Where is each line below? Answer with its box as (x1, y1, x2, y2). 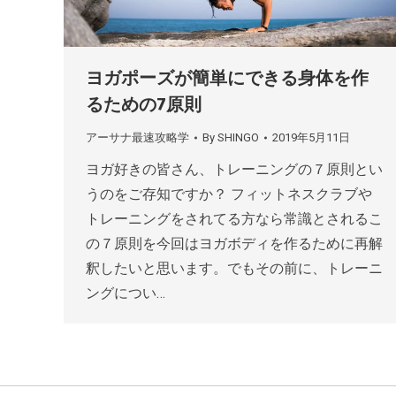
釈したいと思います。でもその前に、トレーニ (86, 260, 383, 278)
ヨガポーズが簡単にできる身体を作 (86, 67, 369, 89)
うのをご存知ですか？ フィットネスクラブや (86, 186, 372, 203)
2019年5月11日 (272, 131, 350, 145)
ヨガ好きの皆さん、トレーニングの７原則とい (86, 161, 383, 179)
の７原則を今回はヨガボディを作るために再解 (86, 235, 383, 253)
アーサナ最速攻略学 (86, 131, 189, 145)
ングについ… (86, 285, 165, 302)
